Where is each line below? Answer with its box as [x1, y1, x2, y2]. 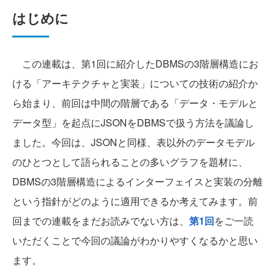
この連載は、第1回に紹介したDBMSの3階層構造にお [12, 56, 258, 71]
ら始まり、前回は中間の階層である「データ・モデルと [12, 95, 258, 110]
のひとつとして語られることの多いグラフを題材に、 [12, 154, 248, 169]
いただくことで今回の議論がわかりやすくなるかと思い [12, 233, 258, 247]
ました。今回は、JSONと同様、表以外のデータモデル [12, 134, 255, 149]
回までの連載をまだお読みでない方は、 [12, 213, 189, 228]
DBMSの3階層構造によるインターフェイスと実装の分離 [12, 174, 263, 188]
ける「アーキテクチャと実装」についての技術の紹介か [12, 76, 258, 90]
